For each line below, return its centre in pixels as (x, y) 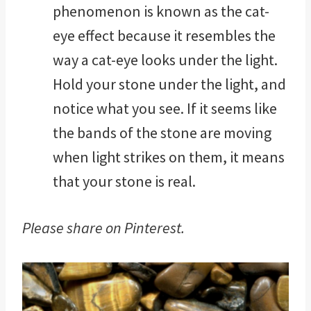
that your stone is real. (124, 181)
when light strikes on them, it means (169, 157)
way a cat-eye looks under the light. (165, 59)
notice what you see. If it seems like (165, 108)
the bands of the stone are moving (162, 132)
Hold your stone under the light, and (169, 84)
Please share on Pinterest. (103, 227)
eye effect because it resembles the (164, 35)
